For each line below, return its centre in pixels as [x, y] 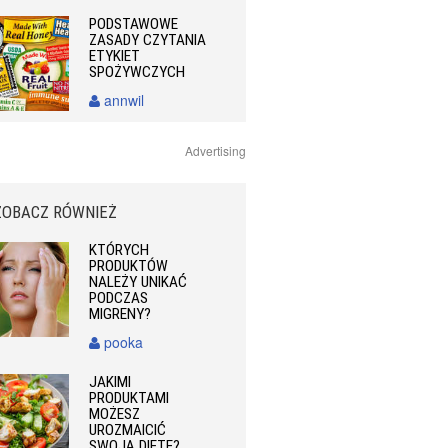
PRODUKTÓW [129, 266]
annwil [122, 99]
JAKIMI [110, 382]
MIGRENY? [120, 314]
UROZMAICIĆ [128, 430]
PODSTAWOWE [134, 23]
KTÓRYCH [119, 250]
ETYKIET [115, 55]
